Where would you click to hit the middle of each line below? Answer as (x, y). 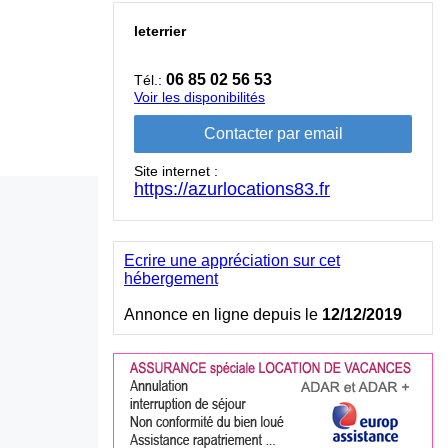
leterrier (160, 31)
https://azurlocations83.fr (232, 189)
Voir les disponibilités (199, 97)
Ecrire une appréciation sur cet (232, 260)
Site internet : (176, 171)
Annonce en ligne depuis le (223, 314)
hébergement (171, 278)
